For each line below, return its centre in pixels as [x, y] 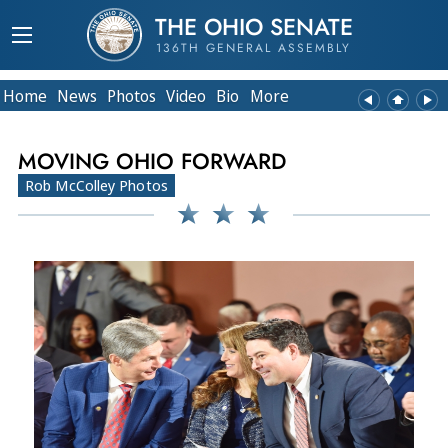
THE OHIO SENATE [253, 27]
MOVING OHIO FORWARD [152, 161]
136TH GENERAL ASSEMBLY [253, 48]
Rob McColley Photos [96, 185]
